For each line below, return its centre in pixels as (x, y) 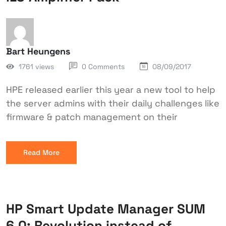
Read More (41, 152)
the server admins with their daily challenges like (113, 103)
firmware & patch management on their (92, 117)
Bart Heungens (38, 51)
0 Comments (103, 67)
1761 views (36, 66)
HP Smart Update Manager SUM (106, 209)
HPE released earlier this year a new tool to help (111, 90)
